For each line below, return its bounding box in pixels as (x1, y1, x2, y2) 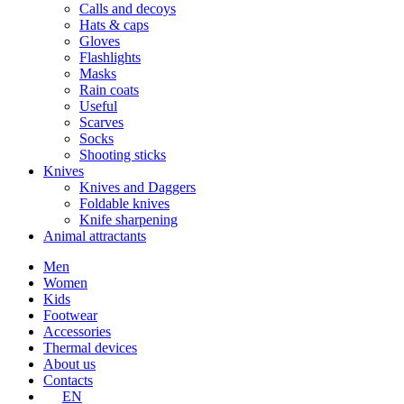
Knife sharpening (79, 211, 178, 227)
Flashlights (79, 49, 141, 65)
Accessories (43, 323, 111, 339)
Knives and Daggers (79, 179, 196, 195)
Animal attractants (43, 227, 146, 243)
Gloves (79, 32, 120, 49)
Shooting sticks (79, 146, 166, 162)
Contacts (43, 372, 93, 388)
